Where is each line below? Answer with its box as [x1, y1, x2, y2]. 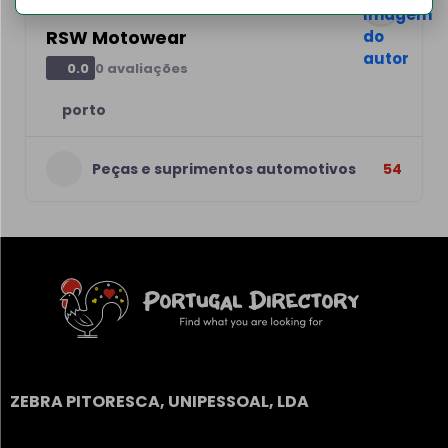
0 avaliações [95, 58, 189, 78]
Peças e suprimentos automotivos [92, 158, 356, 179]
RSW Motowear [46, 25, 187, 50]
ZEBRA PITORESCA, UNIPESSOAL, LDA [10, 389, 309, 413]
